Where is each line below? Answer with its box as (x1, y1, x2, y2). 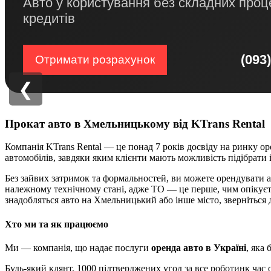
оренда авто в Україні (151, 242, 246, 253)
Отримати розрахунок (35, 53, 155, 66)
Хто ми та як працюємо (5, 218, 108, 229)
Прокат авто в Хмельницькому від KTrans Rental (5, 117, 265, 130)
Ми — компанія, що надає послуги (5, 242, 151, 253)
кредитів (23, 10, 75, 26)
